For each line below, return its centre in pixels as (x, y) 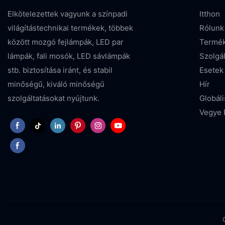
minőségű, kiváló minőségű (56, 84)
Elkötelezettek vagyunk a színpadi (68, 14)
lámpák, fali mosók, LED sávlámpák (69, 56)
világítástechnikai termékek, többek (70, 28)
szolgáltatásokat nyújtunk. (53, 98)
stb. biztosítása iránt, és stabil (60, 70)
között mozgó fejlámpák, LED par (66, 42)
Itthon (210, 14)
